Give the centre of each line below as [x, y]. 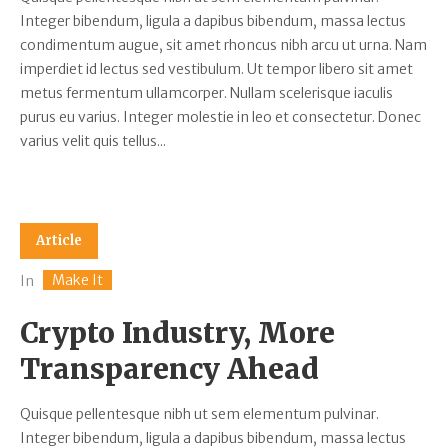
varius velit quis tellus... [93, 141]
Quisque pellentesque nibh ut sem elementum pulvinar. [199, 413]
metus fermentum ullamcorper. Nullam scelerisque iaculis [206, 93]
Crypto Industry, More [177, 332]
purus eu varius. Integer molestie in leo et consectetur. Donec [220, 117]
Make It [77, 279]
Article [59, 241]
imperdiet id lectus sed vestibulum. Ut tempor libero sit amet [216, 69]
